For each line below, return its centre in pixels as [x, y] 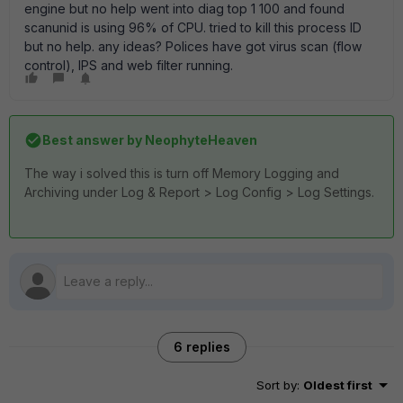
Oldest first [338, 385]
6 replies [201, 347]
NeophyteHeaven [200, 140]
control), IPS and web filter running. [129, 65]
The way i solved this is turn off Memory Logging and [182, 173]
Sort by [277, 385]
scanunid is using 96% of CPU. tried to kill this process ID [193, 27]
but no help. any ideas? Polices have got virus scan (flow [193, 46]
